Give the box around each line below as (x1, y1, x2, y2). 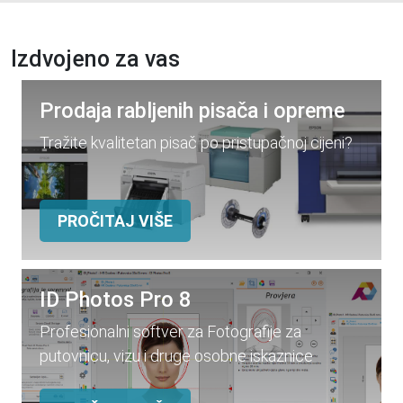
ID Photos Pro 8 (40, 286, 191, 312)
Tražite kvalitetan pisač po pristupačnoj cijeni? (40, 132, 353, 152)
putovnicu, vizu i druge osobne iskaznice (40, 345, 313, 365)
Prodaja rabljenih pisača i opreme (40, 97, 345, 123)
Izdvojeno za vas (11, 45, 180, 72)
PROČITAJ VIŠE (58, 210, 173, 230)
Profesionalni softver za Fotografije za (40, 321, 301, 341)
